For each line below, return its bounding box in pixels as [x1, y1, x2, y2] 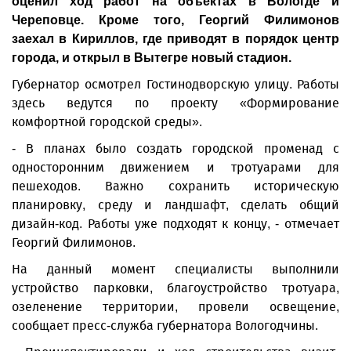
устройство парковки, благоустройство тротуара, [12, 280, 339, 295]
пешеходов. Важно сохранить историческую [12, 179, 339, 194]
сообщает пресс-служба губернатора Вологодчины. [12, 318, 318, 333]
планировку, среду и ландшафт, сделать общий [12, 197, 339, 212]
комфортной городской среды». [12, 114, 202, 129]
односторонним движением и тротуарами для [12, 160, 339, 175]
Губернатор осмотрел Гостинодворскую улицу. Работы [12, 77, 339, 92]
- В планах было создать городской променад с [12, 141, 339, 156]
